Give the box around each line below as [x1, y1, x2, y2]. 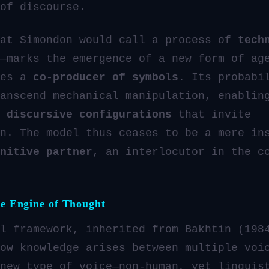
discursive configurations [7, 108, 172, 121]
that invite [172, 108, 251, 121]
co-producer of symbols [33, 71, 178, 83]
